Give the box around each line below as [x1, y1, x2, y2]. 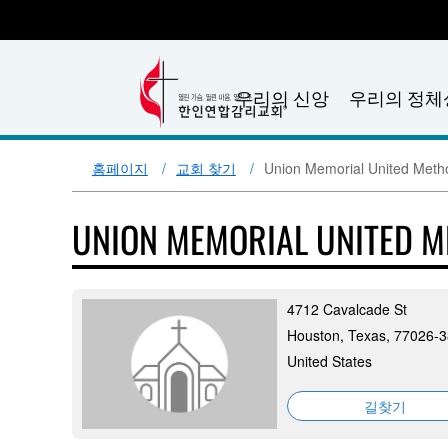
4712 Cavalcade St [287, 299, 407, 319]
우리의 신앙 [234, 84, 329, 110]
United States [287, 351, 372, 371]
